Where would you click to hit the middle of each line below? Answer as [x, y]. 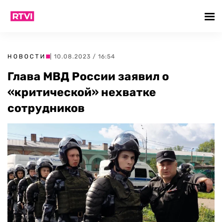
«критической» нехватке [82, 92]
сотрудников [46, 108]
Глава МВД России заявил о [88, 76]
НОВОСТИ [27, 56]
